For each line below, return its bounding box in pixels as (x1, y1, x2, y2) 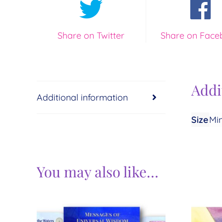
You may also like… (36, 162, 159, 181)
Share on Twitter (57, 30, 125, 42)
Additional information (36, 91, 128, 103)
